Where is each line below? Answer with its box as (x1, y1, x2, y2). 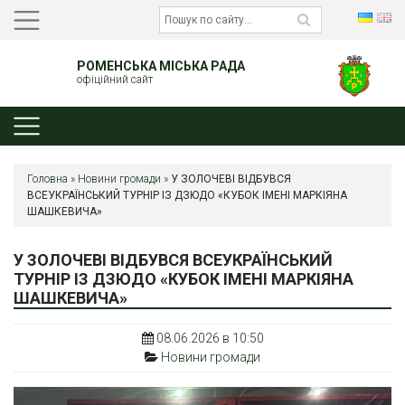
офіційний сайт (76, 73, 153, 87)
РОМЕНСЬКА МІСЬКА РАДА (76, 59, 245, 74)
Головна (27, 172, 68, 185)
